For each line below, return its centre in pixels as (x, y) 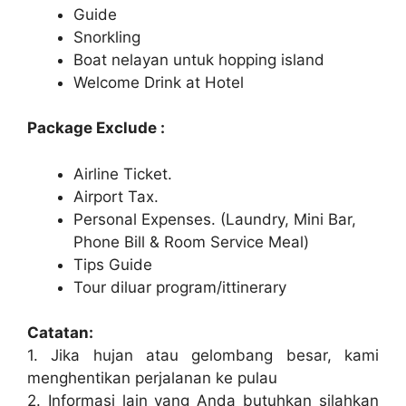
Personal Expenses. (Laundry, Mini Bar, (215, 219)
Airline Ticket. (123, 174)
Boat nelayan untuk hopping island (199, 59)
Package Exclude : (96, 128)
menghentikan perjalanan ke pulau (152, 378)
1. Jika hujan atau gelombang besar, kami (203, 356)
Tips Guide (113, 264)
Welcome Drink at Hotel (159, 82)
